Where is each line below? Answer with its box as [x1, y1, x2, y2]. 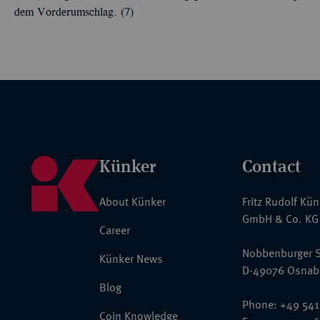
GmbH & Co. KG [242, 212, 319, 225]
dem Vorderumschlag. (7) [14, 8, 134, 18]
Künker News [99, 252, 163, 265]
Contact [242, 156, 301, 176]
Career [99, 224, 130, 236]
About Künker [99, 195, 166, 208]
